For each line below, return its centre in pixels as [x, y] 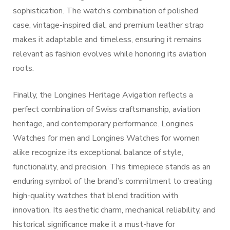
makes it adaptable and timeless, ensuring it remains [107, 40]
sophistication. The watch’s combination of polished [106, 11]
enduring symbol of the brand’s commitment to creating [112, 181]
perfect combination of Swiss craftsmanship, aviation [107, 109]
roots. [23, 68]
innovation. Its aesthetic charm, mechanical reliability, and [114, 210]
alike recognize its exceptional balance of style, [98, 152]
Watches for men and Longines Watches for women [106, 138]
